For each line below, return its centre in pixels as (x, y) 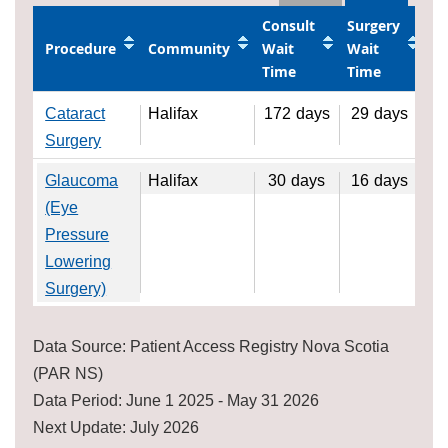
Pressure (77, 235)
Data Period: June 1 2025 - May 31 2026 (176, 401)
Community (189, 49)
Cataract (75, 114)
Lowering (78, 262)
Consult (289, 26)
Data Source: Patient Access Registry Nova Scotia (211, 347)
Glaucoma (82, 181)
